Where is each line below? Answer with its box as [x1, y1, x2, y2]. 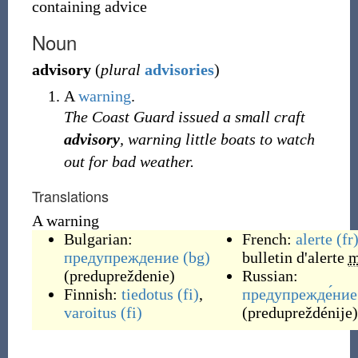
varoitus [63, 304, 117, 321]
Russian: [241, 267, 298, 284]
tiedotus [121, 285, 173, 303]
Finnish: [63, 285, 121, 303]
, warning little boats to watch [119, 130, 315, 148]
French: [241, 230, 296, 248]
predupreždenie [69, 267, 169, 284]
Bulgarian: [63, 230, 133, 248]
